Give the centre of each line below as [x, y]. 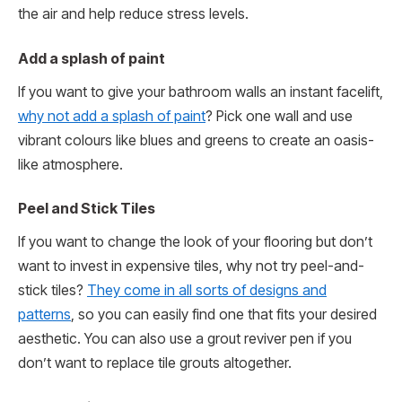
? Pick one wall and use [279, 116]
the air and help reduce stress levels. [133, 14]
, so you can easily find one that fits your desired [224, 315]
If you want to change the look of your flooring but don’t [195, 242]
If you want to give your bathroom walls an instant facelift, [201, 92]
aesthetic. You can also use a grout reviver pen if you [185, 339]
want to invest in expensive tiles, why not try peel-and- [191, 267]
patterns [44, 315]
